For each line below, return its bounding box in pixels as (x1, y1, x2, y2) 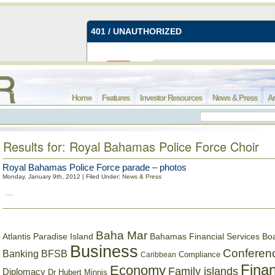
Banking (2, 248, 39, 259)
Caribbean (141, 250, 176, 259)
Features (102, 93, 130, 103)
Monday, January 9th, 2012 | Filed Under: (2, 173, 122, 180)
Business (70, 242, 138, 261)
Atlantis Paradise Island (2, 232, 93, 241)
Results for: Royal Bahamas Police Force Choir (3, 137, 259, 155)
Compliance (179, 250, 220, 259)
